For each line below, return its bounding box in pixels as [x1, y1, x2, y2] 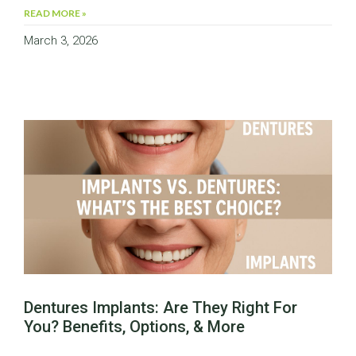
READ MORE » [24, 7, 87, 20]
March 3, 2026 [24, 33, 98, 48]
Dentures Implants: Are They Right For [24, 298, 297, 318]
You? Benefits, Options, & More [24, 317, 245, 337]
